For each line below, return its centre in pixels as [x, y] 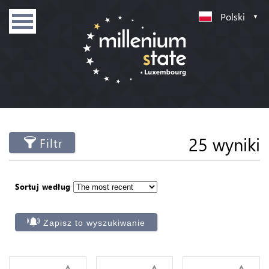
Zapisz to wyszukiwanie [94, 222]
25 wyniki [224, 144]
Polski [233, 17]
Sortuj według [43, 186]
